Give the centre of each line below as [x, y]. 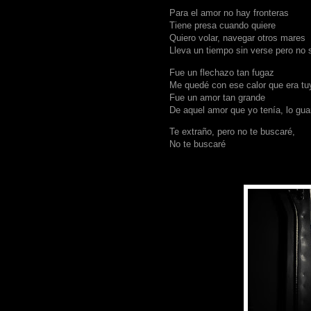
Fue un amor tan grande [217, 97]
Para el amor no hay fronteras [229, 13]
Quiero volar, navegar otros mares [237, 38]
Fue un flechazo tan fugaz [222, 72]
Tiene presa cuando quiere [222, 26]
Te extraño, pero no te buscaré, [232, 131]
